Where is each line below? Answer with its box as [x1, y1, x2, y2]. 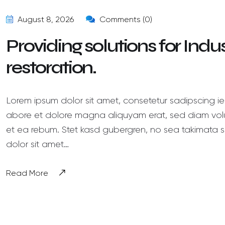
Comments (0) [97, 14, 152, 24]
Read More [6, 168, 48, 178]
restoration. [6, 56, 96, 78]
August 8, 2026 [16, 14, 74, 24]
